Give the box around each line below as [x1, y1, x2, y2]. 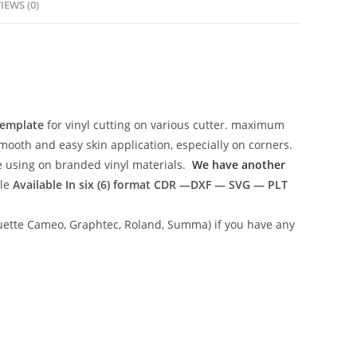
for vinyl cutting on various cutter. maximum [44, 117, 284, 132]
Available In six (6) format [12, 177, 154, 192]
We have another [192, 157, 285, 172]
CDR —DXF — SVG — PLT [153, 177, 288, 192]
